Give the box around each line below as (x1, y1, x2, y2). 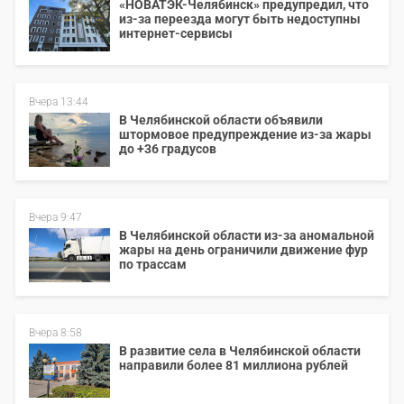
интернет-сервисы (119, 26, 233, 41)
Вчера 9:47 (29, 211, 82, 224)
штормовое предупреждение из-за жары (119, 127, 372, 142)
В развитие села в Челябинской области (119, 344, 361, 358)
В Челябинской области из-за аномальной (119, 228, 374, 243)
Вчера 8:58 (29, 326, 82, 339)
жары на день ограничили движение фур (119, 243, 368, 257)
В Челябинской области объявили (119, 113, 323, 127)
